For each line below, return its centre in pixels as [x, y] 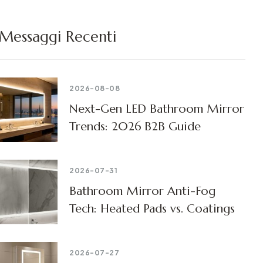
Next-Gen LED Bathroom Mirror [157, 109]
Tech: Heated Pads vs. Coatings [152, 208]
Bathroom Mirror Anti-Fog [142, 191]
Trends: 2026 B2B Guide [135, 126]
